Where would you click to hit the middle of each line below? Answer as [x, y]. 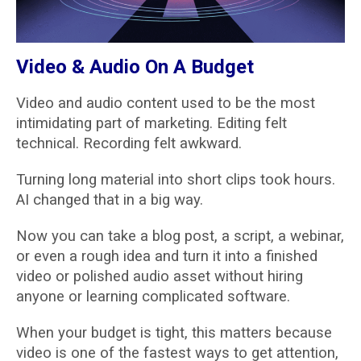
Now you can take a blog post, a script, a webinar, [180, 236]
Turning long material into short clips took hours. [176, 180]
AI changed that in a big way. [110, 200]
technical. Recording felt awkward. [129, 143]
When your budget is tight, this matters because [174, 333]
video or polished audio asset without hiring [160, 276]
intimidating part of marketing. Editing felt [151, 123]
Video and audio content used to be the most [166, 103]
